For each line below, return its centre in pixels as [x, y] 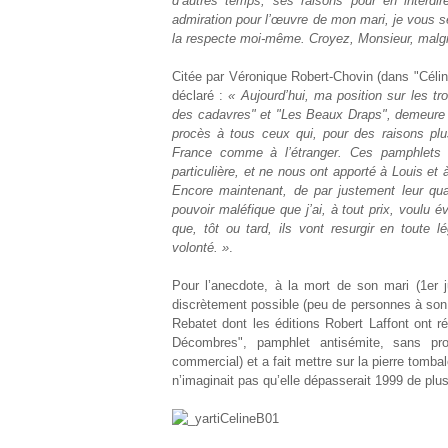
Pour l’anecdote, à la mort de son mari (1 [299, 285]
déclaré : [200, 95]
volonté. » [200, 247]
